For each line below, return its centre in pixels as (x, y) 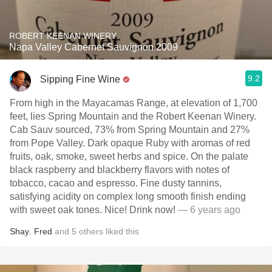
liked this (121, 231)
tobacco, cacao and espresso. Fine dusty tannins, (116, 183)
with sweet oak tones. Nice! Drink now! (93, 210)
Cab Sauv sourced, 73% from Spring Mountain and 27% (130, 130)
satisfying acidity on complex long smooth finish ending (128, 196)
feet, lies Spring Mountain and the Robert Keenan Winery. (133, 116)
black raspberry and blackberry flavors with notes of (120, 170)
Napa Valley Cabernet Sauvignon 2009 (93, 47)
